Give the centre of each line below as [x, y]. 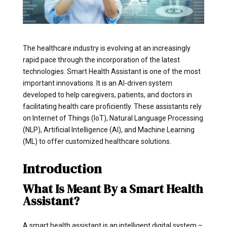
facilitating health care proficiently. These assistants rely [112, 106]
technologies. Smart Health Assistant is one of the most [111, 71]
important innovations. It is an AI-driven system [97, 83]
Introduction [62, 168]
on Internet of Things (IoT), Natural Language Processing [113, 118]
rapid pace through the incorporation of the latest [101, 60]
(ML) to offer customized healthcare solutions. [97, 141]
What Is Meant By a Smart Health [113, 188]
